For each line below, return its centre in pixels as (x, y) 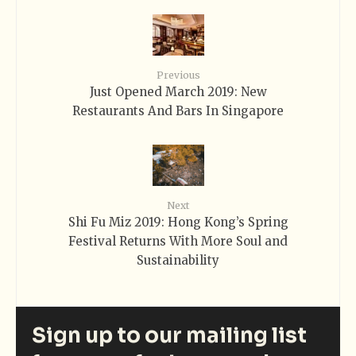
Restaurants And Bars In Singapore (178, 110)
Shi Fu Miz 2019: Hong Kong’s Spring (178, 222)
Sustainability (178, 260)
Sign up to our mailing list (169, 335)
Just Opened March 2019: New (178, 91)
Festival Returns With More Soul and (178, 241)
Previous (178, 75)
